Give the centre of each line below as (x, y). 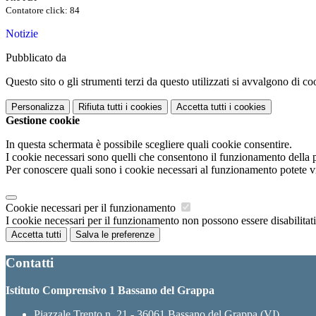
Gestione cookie (43, 121)
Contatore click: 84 (43, 11)
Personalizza (38, 107)
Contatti (30, 262)
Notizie (22, 34)
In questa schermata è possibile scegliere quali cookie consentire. (149, 145)
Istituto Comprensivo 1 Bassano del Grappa (110, 290)
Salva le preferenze (115, 235)
